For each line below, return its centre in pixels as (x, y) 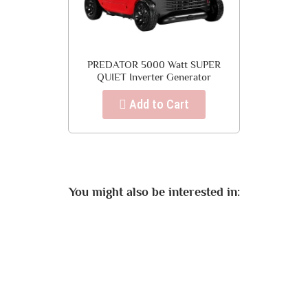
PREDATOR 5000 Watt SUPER (154, 64)
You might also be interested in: (154, 192)
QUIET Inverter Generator (154, 77)
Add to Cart (158, 104)
